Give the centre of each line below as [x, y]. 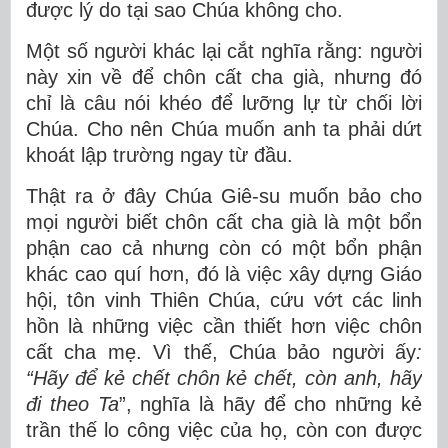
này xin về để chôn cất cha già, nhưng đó [224, 77]
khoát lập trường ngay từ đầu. [159, 155]
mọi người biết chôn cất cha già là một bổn [224, 222]
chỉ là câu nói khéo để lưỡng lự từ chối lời [224, 103]
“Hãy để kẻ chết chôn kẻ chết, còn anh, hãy [224, 378]
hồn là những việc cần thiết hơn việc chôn [224, 326]
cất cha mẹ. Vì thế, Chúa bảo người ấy [221, 352]
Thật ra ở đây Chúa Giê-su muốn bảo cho [224, 196]
